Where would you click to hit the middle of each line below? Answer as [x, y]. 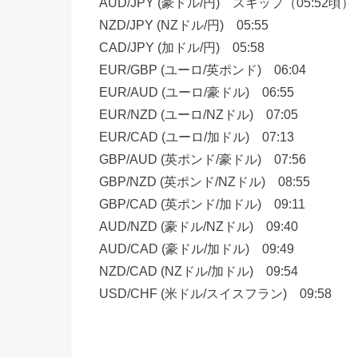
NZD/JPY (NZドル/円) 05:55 [184, 24]
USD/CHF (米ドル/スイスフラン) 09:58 [215, 293]
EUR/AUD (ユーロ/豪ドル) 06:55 [197, 91]
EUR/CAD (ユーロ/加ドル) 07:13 [197, 136]
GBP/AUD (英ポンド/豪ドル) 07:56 [203, 159]
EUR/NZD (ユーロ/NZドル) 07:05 [199, 114]
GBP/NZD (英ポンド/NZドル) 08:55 [205, 181]
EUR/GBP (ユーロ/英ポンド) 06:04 [203, 69]
